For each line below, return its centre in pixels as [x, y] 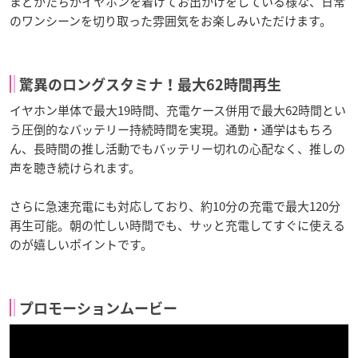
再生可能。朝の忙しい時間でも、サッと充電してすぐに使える [177, 226]
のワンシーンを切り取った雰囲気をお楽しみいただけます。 [171, 21]
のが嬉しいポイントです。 [81, 245]
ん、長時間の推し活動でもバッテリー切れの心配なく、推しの [177, 149]
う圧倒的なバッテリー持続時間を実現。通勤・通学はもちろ [171, 130]
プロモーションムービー [98, 309]
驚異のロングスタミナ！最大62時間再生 [150, 85]
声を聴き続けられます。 [75, 168]
